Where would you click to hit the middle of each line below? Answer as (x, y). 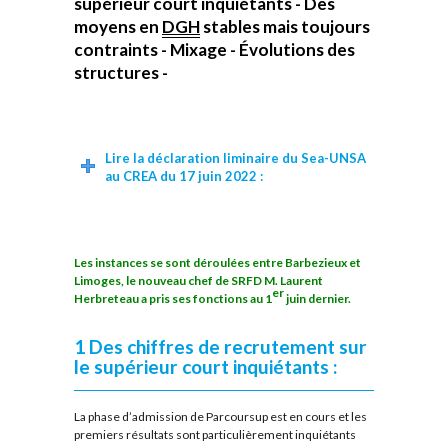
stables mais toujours (285, 26)
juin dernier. (317, 299)
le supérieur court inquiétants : (206, 366)
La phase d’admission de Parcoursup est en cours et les (220, 417)
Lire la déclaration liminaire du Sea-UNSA (235, 157)
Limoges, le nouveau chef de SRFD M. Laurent (198, 281)
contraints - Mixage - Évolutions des (214, 49)
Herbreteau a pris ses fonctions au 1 (173, 299)
